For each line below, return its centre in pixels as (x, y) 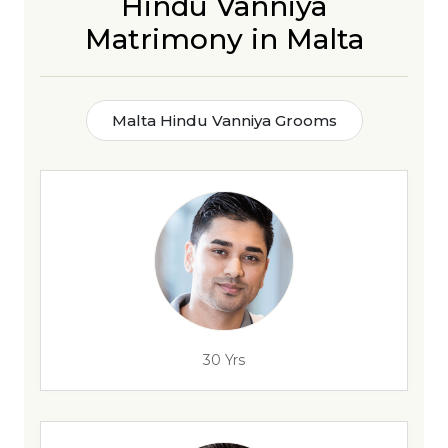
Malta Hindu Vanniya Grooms (224, 120)
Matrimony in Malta (224, 39)
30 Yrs (224, 360)
